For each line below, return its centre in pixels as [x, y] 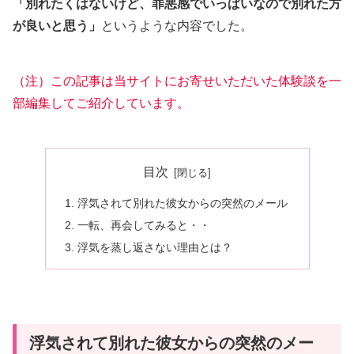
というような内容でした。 [177, 26]
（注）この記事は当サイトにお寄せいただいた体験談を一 [177, 81]
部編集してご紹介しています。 [101, 103]
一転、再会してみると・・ [143, 225]
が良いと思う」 [57, 26]
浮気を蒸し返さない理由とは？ [154, 247]
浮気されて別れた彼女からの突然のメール [182, 203]
